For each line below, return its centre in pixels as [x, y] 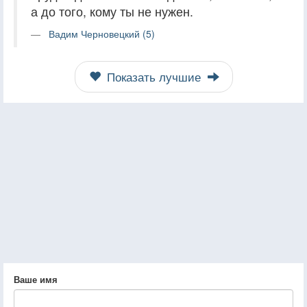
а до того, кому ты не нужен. [112, 11]
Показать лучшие [153, 76]
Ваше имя [36, 279]
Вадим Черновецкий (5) [102, 33]
